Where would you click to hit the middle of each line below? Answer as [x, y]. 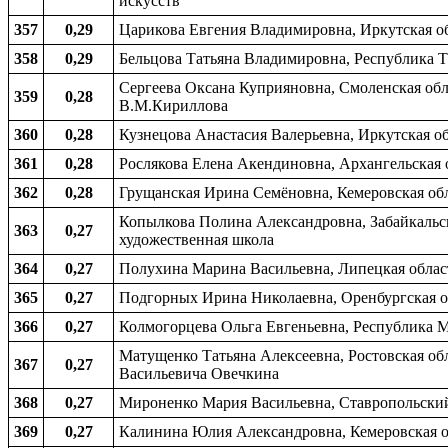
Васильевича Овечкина [199, 373]
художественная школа [196, 239]
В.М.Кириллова [173, 105]
